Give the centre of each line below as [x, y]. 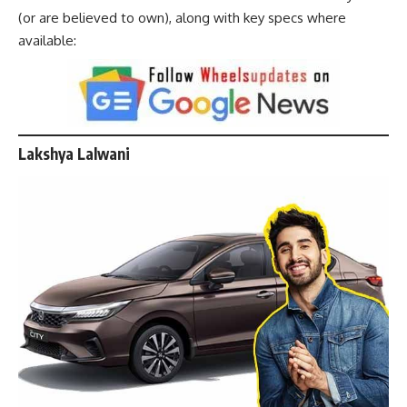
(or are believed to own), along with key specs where [182, 18]
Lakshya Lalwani [74, 153]
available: [47, 41]
